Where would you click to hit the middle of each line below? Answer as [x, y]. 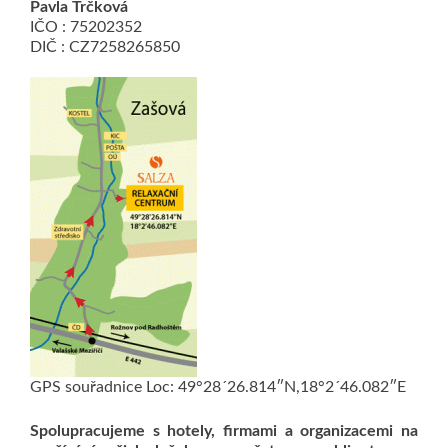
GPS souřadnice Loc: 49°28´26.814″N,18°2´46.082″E [218, 387]
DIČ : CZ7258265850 [105, 47]
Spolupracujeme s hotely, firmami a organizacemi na [224, 431]
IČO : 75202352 [86, 27]
